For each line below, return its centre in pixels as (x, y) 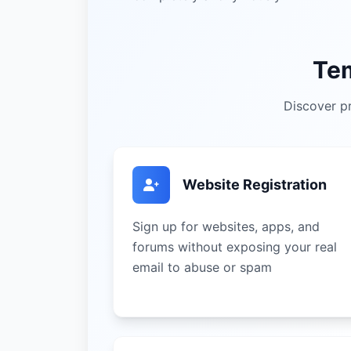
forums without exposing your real (235, 247)
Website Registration (255, 185)
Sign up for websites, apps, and (226, 226)
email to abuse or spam (202, 267)
